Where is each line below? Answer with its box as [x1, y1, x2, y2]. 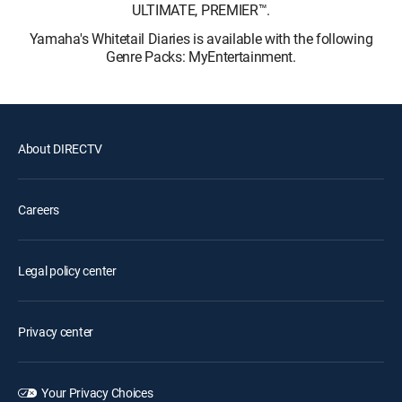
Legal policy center [18, 261, 117, 279]
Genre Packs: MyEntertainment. [106, 46, 296, 66]
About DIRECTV [18, 139, 102, 157]
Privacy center [18, 322, 94, 340]
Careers [18, 200, 60, 218]
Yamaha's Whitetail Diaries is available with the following [29, 28, 373, 48]
